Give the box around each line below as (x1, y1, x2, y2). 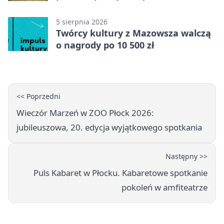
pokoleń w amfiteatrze (121, 181, 207, 193)
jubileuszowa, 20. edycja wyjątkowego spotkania (16, 121, 202, 133)
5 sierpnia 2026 (56, 17, 107, 27)
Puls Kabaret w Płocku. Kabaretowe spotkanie (33, 167, 207, 179)
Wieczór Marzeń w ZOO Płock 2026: (16, 107, 154, 119)
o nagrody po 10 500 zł (56, 39, 154, 51)
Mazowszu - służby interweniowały (56, 1, 210, 13)
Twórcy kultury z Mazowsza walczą (56, 27, 211, 39)
